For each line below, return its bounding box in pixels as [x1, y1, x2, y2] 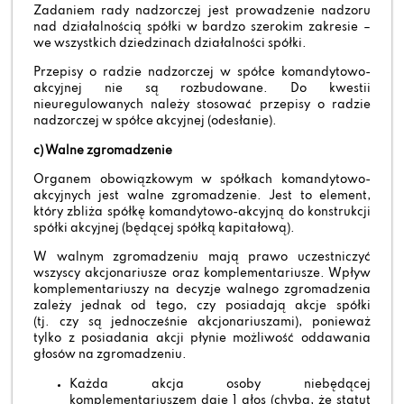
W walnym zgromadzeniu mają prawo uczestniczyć [33, 252, 371, 264]
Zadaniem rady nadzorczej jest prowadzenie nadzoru [33, 5, 371, 17]
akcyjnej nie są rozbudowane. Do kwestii [33, 83, 371, 96]
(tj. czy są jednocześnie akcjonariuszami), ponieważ [33, 317, 371, 329]
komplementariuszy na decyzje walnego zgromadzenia [33, 284, 371, 297]
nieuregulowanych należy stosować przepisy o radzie [33, 99, 371, 112]
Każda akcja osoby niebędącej [69, 378, 371, 390]
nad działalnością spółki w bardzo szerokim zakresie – [33, 21, 371, 33]
